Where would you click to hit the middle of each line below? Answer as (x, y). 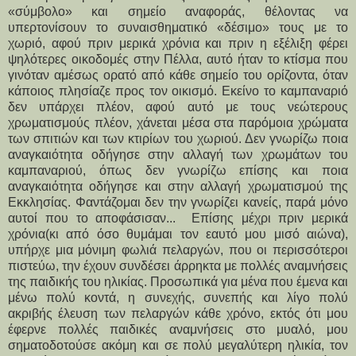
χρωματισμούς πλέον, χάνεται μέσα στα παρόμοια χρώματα (178, 122)
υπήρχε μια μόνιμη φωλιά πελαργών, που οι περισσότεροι (178, 250)
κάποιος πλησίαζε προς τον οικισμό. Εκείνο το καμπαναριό (178, 91)
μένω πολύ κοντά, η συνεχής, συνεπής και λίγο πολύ (178, 297)
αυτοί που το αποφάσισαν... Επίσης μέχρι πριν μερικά (178, 218)
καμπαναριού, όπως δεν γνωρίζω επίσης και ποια (178, 170)
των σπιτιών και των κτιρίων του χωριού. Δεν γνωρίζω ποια (178, 138)
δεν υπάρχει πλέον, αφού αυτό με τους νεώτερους (178, 106)
